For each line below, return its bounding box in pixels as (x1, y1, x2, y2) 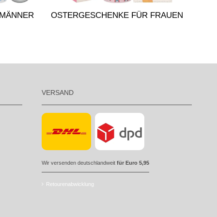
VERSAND (42, 88, 74, 96)
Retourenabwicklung (46, 181, 94, 187)
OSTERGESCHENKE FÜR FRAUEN (50, 11, 183, 20)
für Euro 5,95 (117, 159, 149, 166)
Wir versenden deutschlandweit (42, 159, 117, 166)
